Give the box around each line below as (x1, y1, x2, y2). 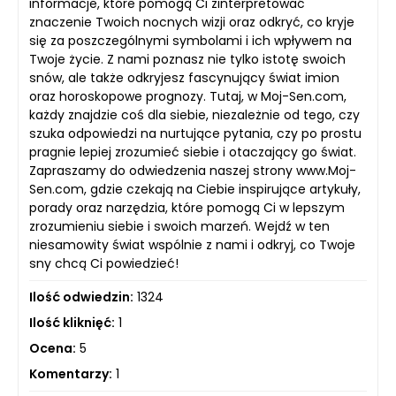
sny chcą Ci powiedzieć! (29, 255, 179, 272)
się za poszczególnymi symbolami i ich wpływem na (29, 32, 352, 49)
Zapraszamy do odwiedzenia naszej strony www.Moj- (29, 162, 356, 179)
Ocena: (29, 339, 76, 357)
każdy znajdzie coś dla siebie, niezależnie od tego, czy (29, 106, 360, 124)
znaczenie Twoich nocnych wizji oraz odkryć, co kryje (29, 13, 354, 31)
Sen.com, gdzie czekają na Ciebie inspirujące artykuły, (29, 180, 361, 198)
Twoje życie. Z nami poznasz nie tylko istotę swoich (29, 50, 346, 68)
